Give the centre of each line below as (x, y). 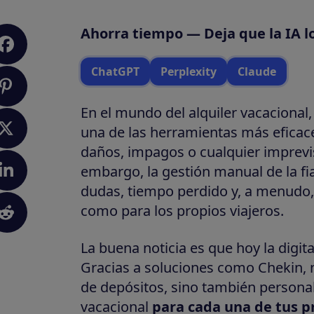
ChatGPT (115, 71)
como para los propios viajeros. (182, 210)
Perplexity (188, 71)
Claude (257, 71)
